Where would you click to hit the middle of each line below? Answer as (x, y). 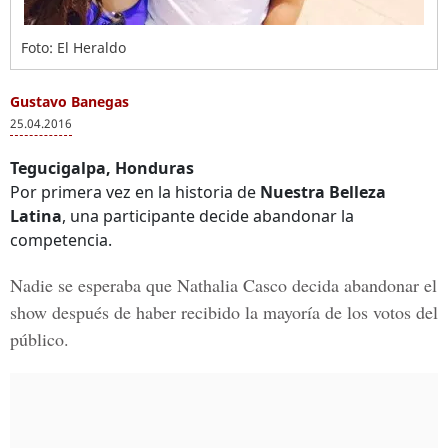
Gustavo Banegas (69, 101)
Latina (36, 216)
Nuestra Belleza (323, 192)
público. (39, 339)
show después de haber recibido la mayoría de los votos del (224, 312)
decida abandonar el (362, 285)
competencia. (61, 240)
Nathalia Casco (232, 285)
